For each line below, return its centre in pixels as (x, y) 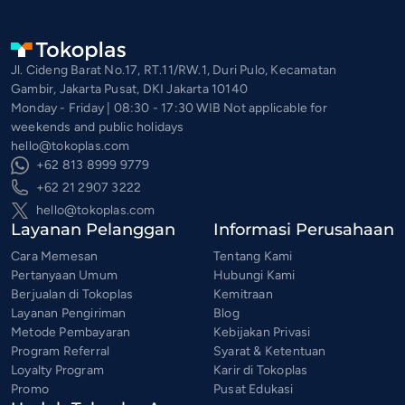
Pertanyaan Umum (64, 275)
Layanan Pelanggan (93, 230)
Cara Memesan (55, 256)
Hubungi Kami (254, 275)
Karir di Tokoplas (261, 370)
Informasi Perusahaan (304, 230)
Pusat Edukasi (254, 389)
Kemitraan (243, 294)
